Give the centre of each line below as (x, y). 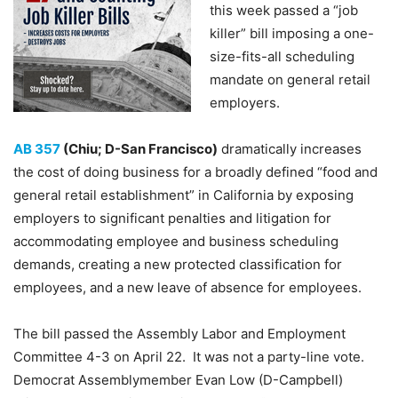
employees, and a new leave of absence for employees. (187, 287)
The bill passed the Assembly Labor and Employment (179, 334)
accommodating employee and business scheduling (176, 241)
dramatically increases (290, 149)
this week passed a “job (284, 10)
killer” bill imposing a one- (292, 33)
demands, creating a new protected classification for (178, 264)
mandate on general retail (290, 80)
